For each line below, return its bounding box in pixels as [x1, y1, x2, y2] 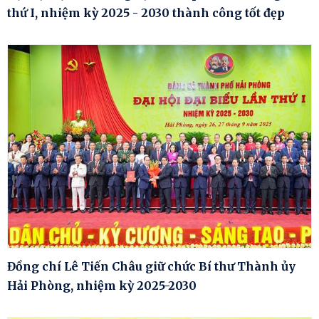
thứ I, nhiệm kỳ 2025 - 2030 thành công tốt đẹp [7, 6, 285, 21]
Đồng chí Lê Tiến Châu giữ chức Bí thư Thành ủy [7, 258, 296, 273]
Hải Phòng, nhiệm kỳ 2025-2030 [7, 278, 197, 293]
